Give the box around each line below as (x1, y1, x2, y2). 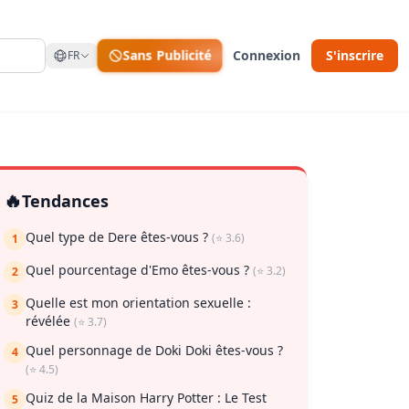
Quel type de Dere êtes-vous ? (26, 228, 212, 246)
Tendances (22, 190, 109, 212)
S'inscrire (326, 47, 383, 64)
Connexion (233, 47, 300, 64)
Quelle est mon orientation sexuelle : (26, 294, 251, 311)
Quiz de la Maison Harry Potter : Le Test (26, 389, 267, 406)
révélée (26, 312, 74, 330)
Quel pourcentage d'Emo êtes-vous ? (26, 261, 253, 278)
